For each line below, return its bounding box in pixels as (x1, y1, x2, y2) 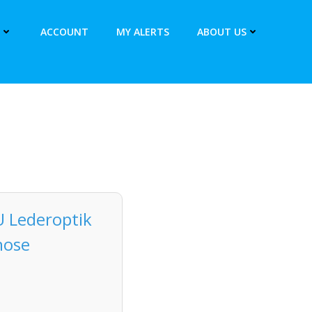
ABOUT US (197, 24, 247, 38)
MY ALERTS (116, 24, 169, 38)
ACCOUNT (40, 24, 88, 38)
